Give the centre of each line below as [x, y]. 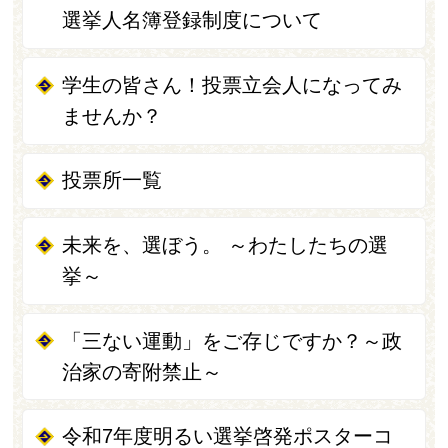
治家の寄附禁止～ [142, 371]
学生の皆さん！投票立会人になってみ [232, 84]
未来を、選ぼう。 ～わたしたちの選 [225, 245]
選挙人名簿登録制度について [192, 20]
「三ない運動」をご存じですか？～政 [232, 340]
